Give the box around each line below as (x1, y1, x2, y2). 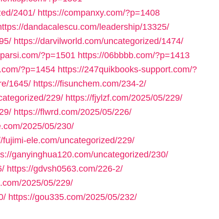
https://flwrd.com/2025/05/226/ (14, 107, 131, 117)
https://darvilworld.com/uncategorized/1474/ (14, 36, 183, 46)
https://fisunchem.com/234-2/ (33, 79, 146, 88)
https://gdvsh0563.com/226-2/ (7, 164, 123, 174)
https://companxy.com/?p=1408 (38, 8, 160, 18)
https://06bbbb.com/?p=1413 (78, 50, 190, 60)
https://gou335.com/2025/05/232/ (8, 192, 137, 202)
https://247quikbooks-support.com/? (58, 65, 197, 74)
